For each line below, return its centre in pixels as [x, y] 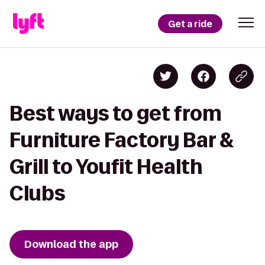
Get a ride [190, 24]
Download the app [71, 244]
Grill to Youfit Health [106, 167]
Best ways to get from [116, 113]
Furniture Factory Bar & [122, 140]
